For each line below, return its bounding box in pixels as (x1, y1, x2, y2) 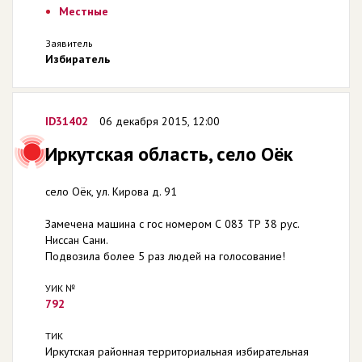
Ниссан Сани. (45, 233, 108, 247)
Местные (58, 4, 108, 19)
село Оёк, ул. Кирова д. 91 (45, 184, 177, 199)
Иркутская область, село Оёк (45, 141, 293, 166)
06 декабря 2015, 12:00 (99, 114, 220, 128)
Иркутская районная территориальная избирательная (45, 344, 309, 359)
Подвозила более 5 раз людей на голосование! (45, 249, 285, 263)
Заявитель (45, 37, 93, 49)
